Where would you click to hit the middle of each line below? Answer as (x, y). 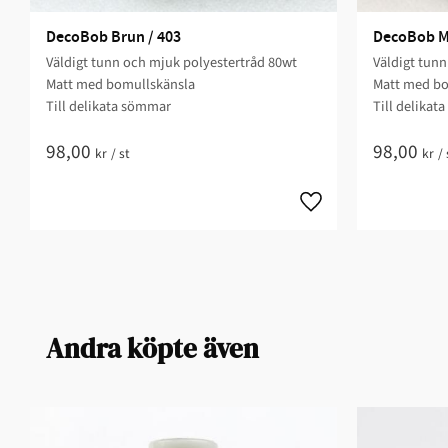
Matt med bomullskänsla (120, 84)
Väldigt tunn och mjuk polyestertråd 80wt (171, 62)
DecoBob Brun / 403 (113, 37)
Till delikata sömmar (108, 106)
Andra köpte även (152, 348)
